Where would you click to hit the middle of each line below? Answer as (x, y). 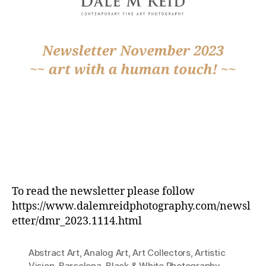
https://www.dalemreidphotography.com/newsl (131, 206)
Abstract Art (54, 252)
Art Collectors (161, 252)
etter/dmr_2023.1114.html (77, 221)
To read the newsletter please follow (103, 191)
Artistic (210, 252)
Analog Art (106, 252)
